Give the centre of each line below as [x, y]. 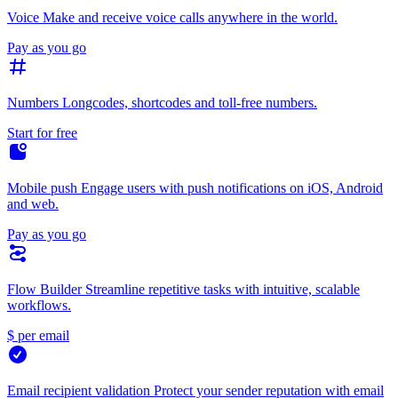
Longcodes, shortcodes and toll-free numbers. [190, 102]
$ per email [38, 335]
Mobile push [42, 187]
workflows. [39, 305]
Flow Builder [44, 289]
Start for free [42, 132]
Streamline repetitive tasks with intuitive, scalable [223, 289]
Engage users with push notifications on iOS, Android [232, 187]
